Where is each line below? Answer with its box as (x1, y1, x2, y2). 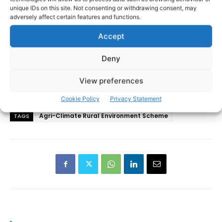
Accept (98, 31, 124, 41)
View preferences (79, 76, 143, 85)
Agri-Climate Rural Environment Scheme (39, 111, 168, 120)
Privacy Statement (110, 95, 162, 103)
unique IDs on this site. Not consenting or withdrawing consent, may (10, 4, 197, 12)
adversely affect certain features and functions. (10, 13, 141, 21)
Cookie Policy (60, 95, 100, 103)
